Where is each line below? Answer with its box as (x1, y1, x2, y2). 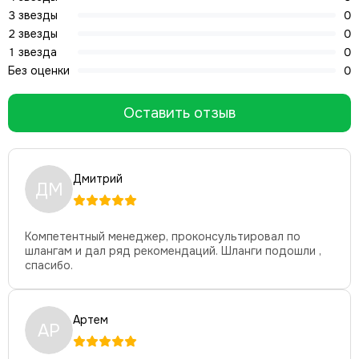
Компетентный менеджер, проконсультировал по (25, 229, 301, 244)
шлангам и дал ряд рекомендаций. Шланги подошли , (25, 244, 321, 258)
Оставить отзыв (123, 104, 236, 122)
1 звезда (8, 45, 57, 59)
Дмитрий (73, 171, 123, 186)
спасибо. (25, 258, 73, 272)
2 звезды (8, 26, 58, 41)
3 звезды (8, 8, 58, 22)
